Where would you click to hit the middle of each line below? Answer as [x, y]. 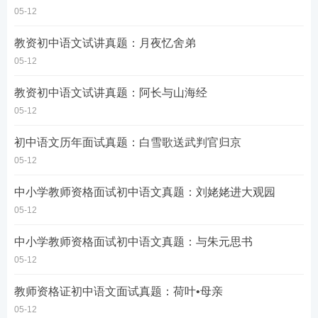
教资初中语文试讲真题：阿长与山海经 [111, 93]
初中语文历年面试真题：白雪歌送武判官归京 [128, 142]
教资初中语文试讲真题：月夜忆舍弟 [105, 43]
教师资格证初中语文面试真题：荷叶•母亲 [119, 291]
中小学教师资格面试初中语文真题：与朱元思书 [133, 242]
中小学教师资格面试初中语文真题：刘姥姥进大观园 [145, 192]
